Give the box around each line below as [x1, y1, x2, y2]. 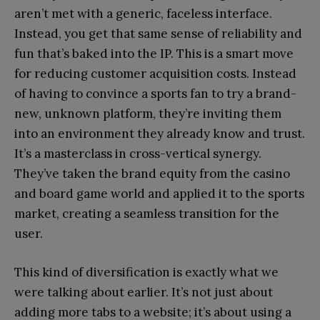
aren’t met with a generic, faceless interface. [14, 5, 272, 21]
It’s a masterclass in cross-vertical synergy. [14, 145, 261, 161]
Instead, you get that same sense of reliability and [14, 25, 302, 41]
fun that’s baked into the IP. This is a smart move [14, 45, 294, 61]
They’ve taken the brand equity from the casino [14, 165, 290, 181]
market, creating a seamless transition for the [14, 205, 279, 221]
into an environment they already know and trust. [14, 125, 305, 141]
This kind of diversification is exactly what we [14, 264, 279, 280]
